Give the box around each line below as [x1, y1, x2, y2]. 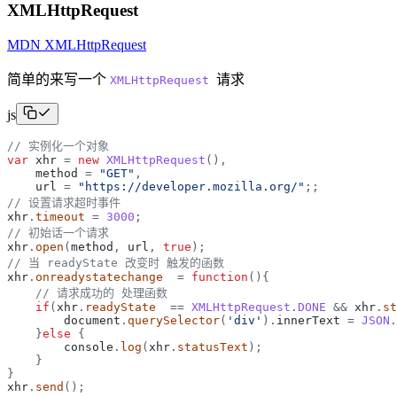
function [191, 269, 248, 284]
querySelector [128, 313, 220, 327]
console [64, 339, 113, 354]
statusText [177, 339, 248, 354]
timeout [35, 209, 85, 223]
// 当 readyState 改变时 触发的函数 [7, 255, 224, 269]
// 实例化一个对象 [7, 138, 109, 152]
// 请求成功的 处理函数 [35, 285, 167, 300]
